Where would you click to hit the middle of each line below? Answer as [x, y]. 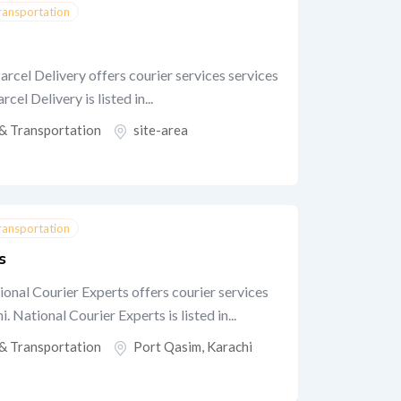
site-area [161, 130]
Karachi [230, 346]
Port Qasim [168, 346]
